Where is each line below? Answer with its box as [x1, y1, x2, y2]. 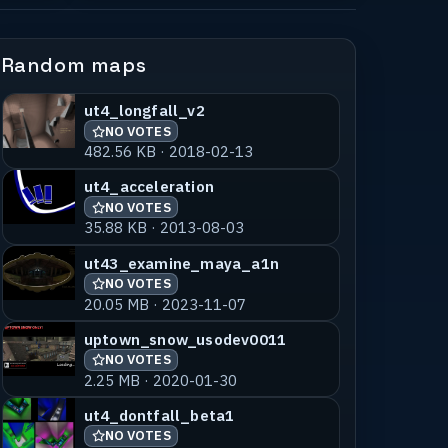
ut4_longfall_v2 [83, 100, 205, 121]
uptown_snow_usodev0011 [83, 328, 287, 349]
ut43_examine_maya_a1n [83, 252, 279, 273]
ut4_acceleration [83, 176, 214, 197]
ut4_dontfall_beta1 [83, 404, 235, 425]
